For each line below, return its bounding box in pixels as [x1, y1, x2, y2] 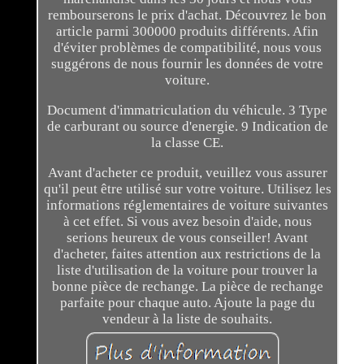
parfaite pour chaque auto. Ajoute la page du [59, 295, 315, 311]
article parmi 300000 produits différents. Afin [56, 24, 319, 40]
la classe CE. [151, 135, 224, 151]
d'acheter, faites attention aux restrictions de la [54, 246, 322, 262]
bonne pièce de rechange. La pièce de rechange [51, 279, 323, 295]
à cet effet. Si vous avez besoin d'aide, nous [63, 214, 312, 230]
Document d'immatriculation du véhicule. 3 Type [47, 102, 328, 119]
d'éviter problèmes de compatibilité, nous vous [53, 40, 322, 56]
